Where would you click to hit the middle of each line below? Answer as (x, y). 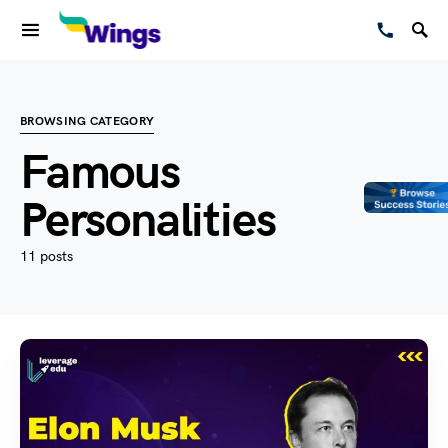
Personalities (148, 221)
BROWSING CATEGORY (87, 121)
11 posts (46, 256)
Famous (100, 173)
